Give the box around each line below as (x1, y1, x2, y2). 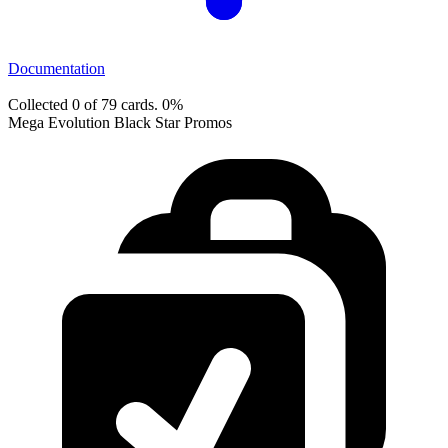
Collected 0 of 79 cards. (8, 95, 162, 113)
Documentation (8, 59, 105, 77)
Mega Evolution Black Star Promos (8, 113, 232, 131)
